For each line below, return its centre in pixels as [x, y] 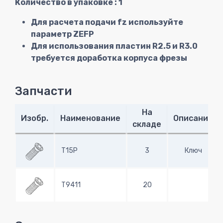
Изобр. [35, 118]
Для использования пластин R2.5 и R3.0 [114, 46]
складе [147, 124]
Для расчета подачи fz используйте [107, 22]
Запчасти [43, 91]
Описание [193, 118]
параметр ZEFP [62, 34]
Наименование [90, 118]
